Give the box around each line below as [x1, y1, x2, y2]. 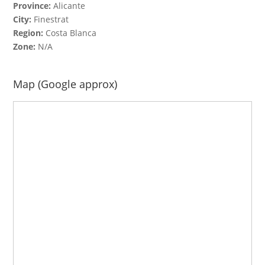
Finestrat [31, 14, 69, 25]
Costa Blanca [43, 27, 97, 39]
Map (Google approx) [13, 77, 118, 92]
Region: [13, 27, 44, 39]
